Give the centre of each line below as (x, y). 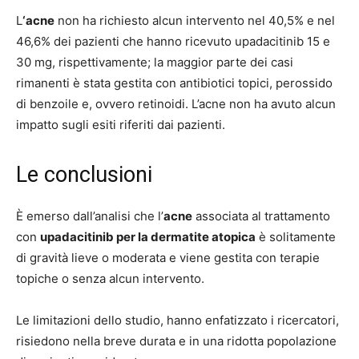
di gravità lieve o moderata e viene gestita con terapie (168, 257)
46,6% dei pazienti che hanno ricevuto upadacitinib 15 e (173, 41)
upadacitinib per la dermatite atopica (148, 236)
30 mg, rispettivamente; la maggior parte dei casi (155, 62)
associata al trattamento (261, 216)
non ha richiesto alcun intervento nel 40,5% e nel (195, 20)
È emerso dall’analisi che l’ (90, 216)
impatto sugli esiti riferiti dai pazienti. (121, 124)
